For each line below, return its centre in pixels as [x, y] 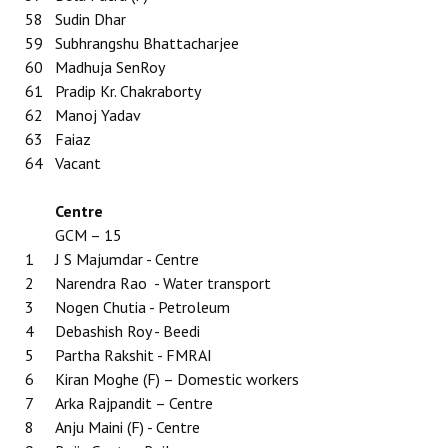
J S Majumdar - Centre [127, 259]
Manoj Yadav [98, 115]
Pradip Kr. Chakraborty [128, 91]
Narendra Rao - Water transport [163, 283]
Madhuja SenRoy [110, 67]
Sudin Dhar [90, 19]
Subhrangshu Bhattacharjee [147, 43]
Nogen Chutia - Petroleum [142, 307]
